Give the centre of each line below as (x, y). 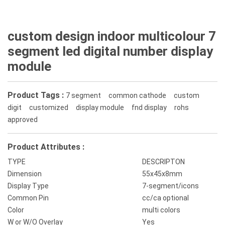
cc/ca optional (165, 198)
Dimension (25, 174)
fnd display (149, 107)
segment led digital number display (110, 51)
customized (49, 107)
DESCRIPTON (163, 162)
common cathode (137, 95)
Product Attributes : (46, 147)
